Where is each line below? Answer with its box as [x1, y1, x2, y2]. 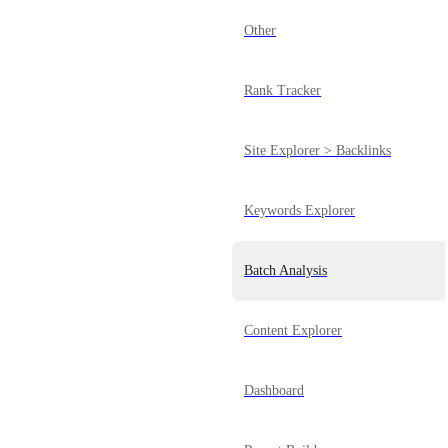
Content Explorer [244, 323, 342, 338]
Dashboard [244, 383, 304, 398]
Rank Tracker [244, 83, 321, 98]
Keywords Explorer [244, 203, 355, 218]
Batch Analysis [244, 263, 327, 278]
